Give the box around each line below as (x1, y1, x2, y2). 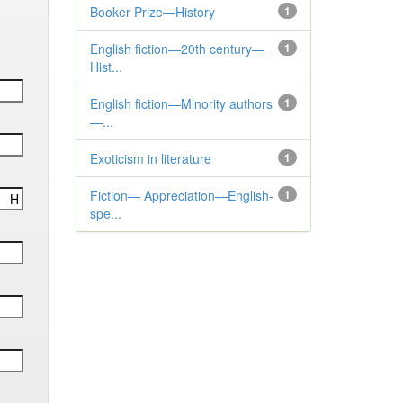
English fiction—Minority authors (89, 94, 273, 112)
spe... (89, 204, 121, 222)
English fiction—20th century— (89, 40, 264, 58)
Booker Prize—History (89, 3, 215, 21)
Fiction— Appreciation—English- (89, 186, 273, 204)
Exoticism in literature (89, 149, 211, 167)
